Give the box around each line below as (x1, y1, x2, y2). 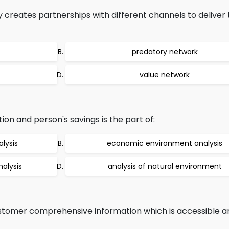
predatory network (131, 47, 198, 57)
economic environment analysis (107, 138, 222, 148)
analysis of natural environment (107, 161, 222, 171)
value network (140, 70, 190, 80)
